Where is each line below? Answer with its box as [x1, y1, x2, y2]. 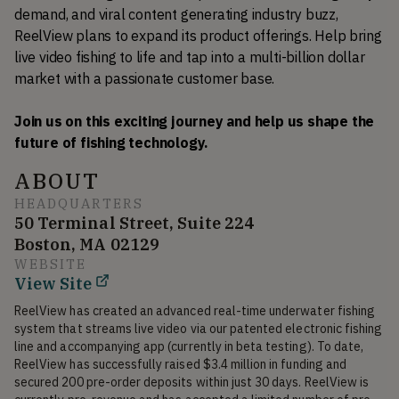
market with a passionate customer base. [14, 69, 278, 87]
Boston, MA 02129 [14, 233, 159, 255]
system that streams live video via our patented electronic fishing [14, 320, 383, 337]
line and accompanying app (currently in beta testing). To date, [14, 338, 364, 354]
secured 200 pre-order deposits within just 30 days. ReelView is [14, 373, 370, 390]
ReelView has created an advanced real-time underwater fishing [14, 302, 376, 319]
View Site [14, 273, 93, 294]
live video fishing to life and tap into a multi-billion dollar [14, 47, 365, 66]
